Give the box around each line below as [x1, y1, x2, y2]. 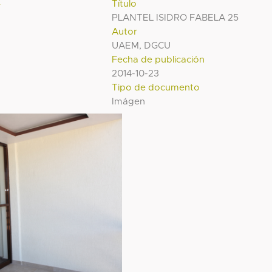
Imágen [112, 97, 146, 106]
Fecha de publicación [112, 55, 205, 64]
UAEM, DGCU [112, 41, 171, 50]
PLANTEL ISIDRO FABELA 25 [112, 13, 239, 22]
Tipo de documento [112, 83, 200, 92]
